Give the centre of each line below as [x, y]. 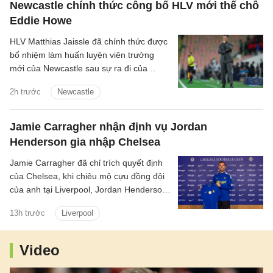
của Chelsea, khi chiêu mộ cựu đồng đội [87, 176]
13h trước [27, 213]
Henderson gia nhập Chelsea [85, 142]
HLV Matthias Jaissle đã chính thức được [89, 42]
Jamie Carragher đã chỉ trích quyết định [86, 163]
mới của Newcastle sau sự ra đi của [79, 69]
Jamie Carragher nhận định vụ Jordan [108, 127]
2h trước [25, 92]
